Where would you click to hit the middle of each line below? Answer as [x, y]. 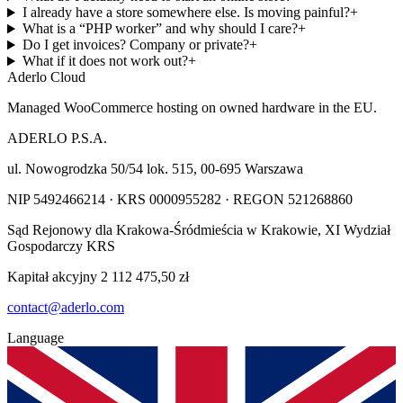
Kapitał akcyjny [54, 277]
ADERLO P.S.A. [57, 139]
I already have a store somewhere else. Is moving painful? [186, 13]
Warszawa [274, 169]
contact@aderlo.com [66, 308]
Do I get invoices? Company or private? [135, 45]
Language [36, 338]
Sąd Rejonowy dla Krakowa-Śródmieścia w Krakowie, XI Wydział [199, 230]
